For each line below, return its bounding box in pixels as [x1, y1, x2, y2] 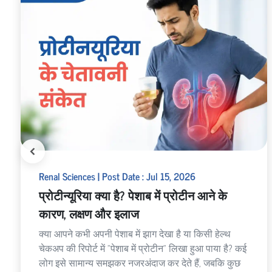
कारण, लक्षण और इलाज [38, 203, 139, 223]
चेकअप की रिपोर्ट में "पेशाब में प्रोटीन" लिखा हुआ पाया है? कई [38, 239, 246, 256]
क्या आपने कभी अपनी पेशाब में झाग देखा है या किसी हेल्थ [38, 225, 231, 241]
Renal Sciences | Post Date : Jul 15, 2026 [38, 168, 195, 184]
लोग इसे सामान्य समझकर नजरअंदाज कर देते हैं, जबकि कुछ [38, 254, 240, 270]
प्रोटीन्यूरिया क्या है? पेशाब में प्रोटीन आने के [38, 185, 227, 205]
